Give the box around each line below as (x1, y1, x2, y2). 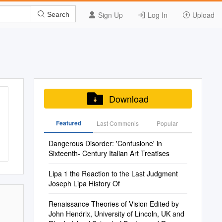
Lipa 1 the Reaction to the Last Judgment (48, 168, 178, 178)
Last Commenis (97, 119, 139, 127)
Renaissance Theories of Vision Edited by (48, 199, 179, 209)
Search (45, 10, 69, 18)
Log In (146, 10, 167, 20)
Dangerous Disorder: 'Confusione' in (48, 138, 162, 148)
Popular (156, 119, 178, 127)
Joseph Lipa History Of (48, 178, 120, 188)
